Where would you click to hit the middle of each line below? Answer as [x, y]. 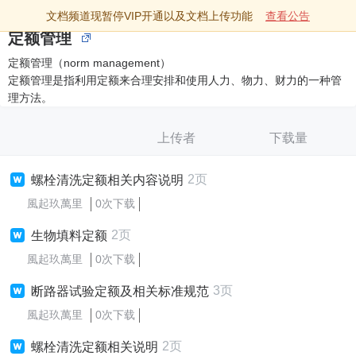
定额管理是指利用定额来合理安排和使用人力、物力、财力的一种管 [175, 80]
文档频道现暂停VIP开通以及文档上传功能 [149, 16]
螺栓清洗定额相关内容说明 [107, 180]
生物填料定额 [69, 236]
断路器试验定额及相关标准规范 [120, 291]
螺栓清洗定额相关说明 [95, 347]
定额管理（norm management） [89, 63]
